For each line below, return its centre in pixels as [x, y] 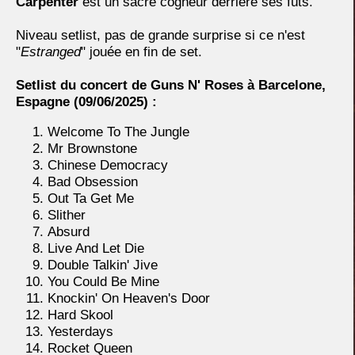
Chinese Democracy [108, 166]
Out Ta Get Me [91, 199]
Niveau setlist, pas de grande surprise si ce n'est [160, 36]
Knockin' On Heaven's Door [129, 299]
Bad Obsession [93, 182]
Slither [67, 216]
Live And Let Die [96, 249]
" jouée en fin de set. [141, 52]
